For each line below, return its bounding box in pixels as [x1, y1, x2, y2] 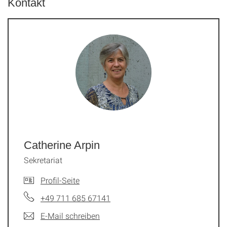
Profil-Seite [41, 175, 80, 185]
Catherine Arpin [24, 139, 100, 152]
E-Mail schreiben [41, 210, 100, 221]
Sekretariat [24, 155, 62, 165]
